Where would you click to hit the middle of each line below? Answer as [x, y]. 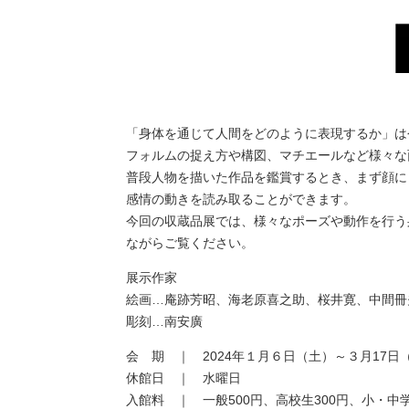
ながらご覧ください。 [189, 243]
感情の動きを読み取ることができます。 [241, 199]
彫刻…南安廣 [164, 322]
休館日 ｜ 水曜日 [183, 378]
